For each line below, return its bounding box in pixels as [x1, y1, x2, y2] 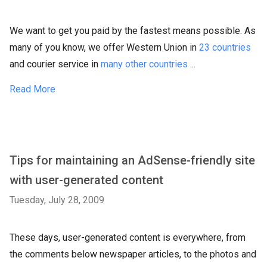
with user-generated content [10, 173, 163, 187]
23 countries [199, 42, 251, 53]
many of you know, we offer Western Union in [10, 42, 199, 53]
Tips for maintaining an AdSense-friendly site [10, 153, 255, 167]
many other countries [101, 58, 188, 70]
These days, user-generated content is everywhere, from [10, 232, 246, 243]
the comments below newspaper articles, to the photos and [10, 249, 256, 260]
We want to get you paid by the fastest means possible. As [10, 25, 256, 36]
